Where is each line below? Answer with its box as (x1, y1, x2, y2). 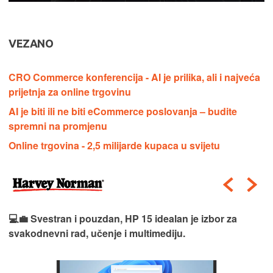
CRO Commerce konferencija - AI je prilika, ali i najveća (9, 69, 260, 84)
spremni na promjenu (9, 118, 107, 133)
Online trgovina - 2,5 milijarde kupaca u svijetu (9, 138, 220, 152)
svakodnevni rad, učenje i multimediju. (9, 225, 185, 240)
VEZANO (9, 37, 54, 49)
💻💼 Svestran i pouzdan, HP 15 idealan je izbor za (9, 211, 237, 225)
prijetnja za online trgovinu (9, 84, 131, 99)
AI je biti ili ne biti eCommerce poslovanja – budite (9, 104, 237, 118)
